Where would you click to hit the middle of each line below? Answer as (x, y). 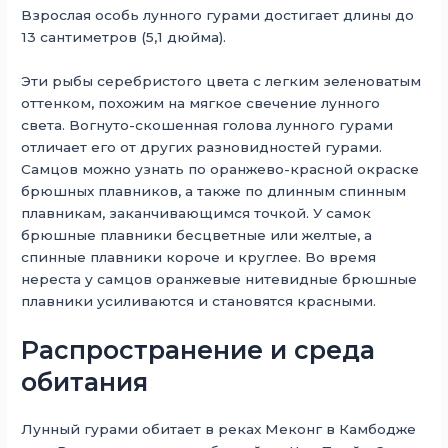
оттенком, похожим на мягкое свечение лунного (201, 103)
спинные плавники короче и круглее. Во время (199, 257)
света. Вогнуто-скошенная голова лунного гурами (207, 125)
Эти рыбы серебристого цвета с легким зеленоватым (221, 81)
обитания (85, 382)
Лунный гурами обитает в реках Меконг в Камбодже (219, 429)
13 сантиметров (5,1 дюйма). (124, 37)
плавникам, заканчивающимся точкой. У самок (196, 213)
